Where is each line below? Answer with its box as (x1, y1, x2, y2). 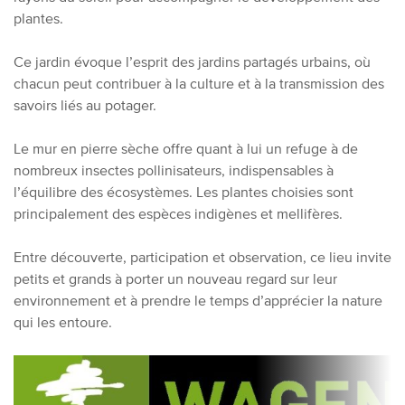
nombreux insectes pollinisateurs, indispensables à (14, 162, 334, 178)
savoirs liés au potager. (14, 97, 156, 113)
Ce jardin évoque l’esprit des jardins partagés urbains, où (14, 53, 371, 70)
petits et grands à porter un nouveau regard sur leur (14, 270, 337, 287)
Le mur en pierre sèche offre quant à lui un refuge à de (14, 140, 358, 156)
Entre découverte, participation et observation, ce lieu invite (14, 249, 391, 265)
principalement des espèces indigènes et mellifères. (14, 205, 343, 221)
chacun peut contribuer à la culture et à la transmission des (14, 75, 384, 91)
